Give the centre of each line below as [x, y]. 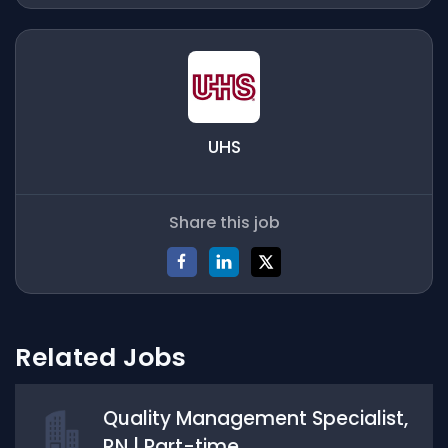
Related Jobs [101, 357]
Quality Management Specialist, [255, 419]
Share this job [224, 222]
